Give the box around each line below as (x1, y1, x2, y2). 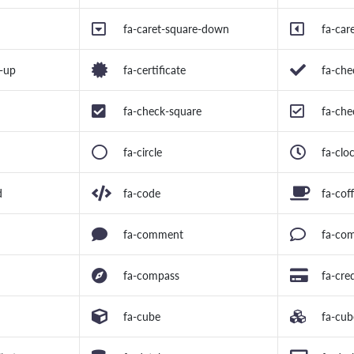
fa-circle (123, 145, 162, 160)
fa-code (123, 186, 160, 201)
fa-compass (123, 269, 179, 283)
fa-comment (123, 228, 183, 242)
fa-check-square (123, 104, 201, 119)
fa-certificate (123, 63, 186, 77)
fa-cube (123, 310, 160, 324)
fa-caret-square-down (123, 22, 229, 36)
